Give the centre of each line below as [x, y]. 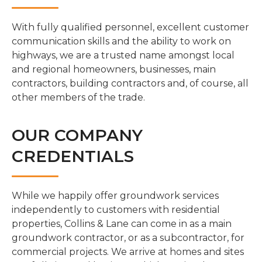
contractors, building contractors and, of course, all [130, 83]
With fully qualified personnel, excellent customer [130, 27]
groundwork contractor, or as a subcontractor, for [128, 237]
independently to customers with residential [116, 209]
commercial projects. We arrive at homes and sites [128, 251]
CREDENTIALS [73, 156]
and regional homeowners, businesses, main [114, 69]
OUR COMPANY [77, 135]
